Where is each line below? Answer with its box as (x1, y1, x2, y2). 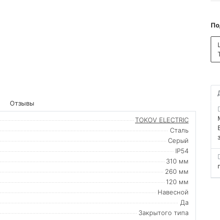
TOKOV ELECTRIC (135, 115, 189, 124)
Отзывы (10, 99, 35, 107)
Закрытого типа (138, 208, 189, 217)
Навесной (158, 188, 189, 196)
